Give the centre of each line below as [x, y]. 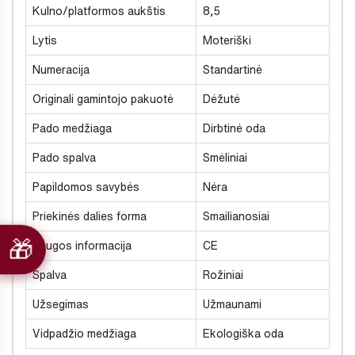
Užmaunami [232, 304]
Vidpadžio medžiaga [84, 333]
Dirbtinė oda [234, 128]
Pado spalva [64, 157]
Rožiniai [223, 275]
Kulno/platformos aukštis [99, 11]
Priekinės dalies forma [90, 216]
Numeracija [61, 69]
